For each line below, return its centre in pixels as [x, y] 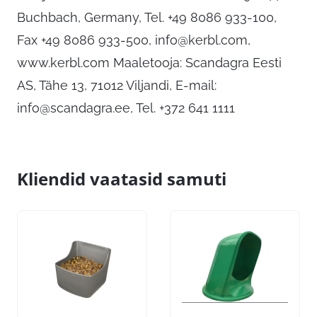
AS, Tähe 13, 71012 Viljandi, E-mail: [117, 86]
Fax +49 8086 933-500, [86, 40]
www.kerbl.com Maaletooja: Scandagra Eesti [149, 63]
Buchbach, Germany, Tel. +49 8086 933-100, [147, 18]
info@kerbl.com [201, 40]
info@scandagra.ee [74, 108]
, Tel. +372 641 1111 [183, 108]
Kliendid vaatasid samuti [122, 179]
